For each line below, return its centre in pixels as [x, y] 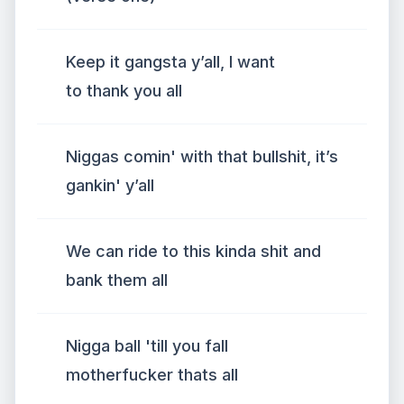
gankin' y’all [110, 185]
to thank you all [124, 91]
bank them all [117, 280]
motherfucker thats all [152, 375]
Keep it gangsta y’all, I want [170, 62]
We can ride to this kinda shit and [193, 251]
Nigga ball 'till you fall [147, 346]
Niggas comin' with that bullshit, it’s [202, 156]
